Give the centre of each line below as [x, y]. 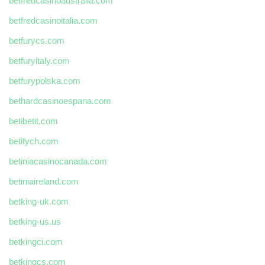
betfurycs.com [37, 41]
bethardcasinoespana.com [60, 101]
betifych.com [34, 141]
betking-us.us [35, 222]
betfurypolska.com [45, 81]
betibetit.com [33, 121]
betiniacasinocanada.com [58, 161]
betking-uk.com [39, 202]
